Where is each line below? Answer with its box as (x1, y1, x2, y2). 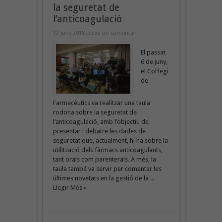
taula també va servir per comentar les (53, 165, 162, 172)
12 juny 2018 (53, 29, 86, 36)
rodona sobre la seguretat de (53, 108, 137, 116)
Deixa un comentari (86, 29, 137, 36)
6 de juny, (140, 57, 167, 65)
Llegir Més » (53, 183, 87, 191)
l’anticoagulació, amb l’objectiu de (53, 117, 149, 125)
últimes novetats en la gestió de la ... (53, 174, 155, 182)
